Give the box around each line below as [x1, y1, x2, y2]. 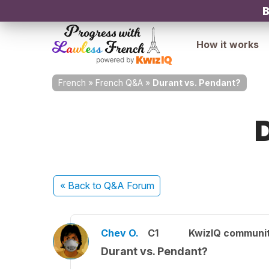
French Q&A [95, 77, 143, 88]
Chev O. [101, 227, 139, 239]
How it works [196, 38, 259, 50]
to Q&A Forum [92, 180, 154, 192]
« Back [59, 180, 92, 192]
